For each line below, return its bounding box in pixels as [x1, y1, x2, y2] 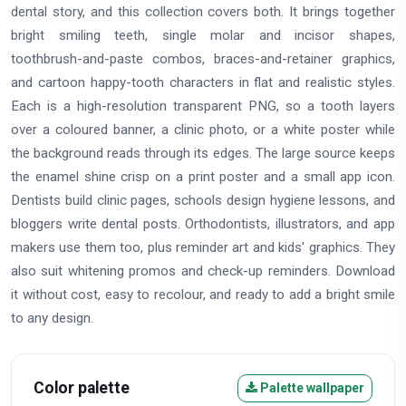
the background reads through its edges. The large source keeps [11, 144, 395, 161]
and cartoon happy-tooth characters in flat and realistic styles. [11, 73, 395, 91]
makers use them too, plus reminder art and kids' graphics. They [11, 238, 395, 256]
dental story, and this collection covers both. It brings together [11, 3, 395, 20]
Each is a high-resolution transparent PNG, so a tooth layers [11, 97, 395, 114]
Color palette [34, 378, 130, 397]
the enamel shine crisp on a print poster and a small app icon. [11, 168, 395, 185]
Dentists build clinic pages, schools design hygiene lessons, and [11, 191, 395, 208]
